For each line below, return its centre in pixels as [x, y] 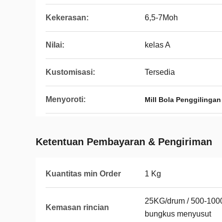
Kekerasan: [67, 18]
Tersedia [160, 72]
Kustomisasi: [70, 72]
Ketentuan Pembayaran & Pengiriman [124, 142]
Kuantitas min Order [83, 174]
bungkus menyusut [178, 214]
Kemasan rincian [77, 207]
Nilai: [55, 45]
